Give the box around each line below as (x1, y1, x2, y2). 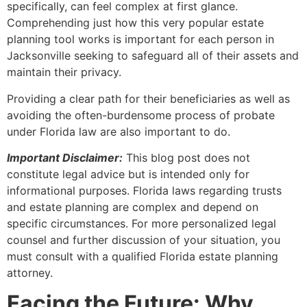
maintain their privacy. (7, 65, 121, 79)
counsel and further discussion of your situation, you (7, 232, 280, 247)
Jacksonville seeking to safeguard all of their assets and (7, 49, 299, 63)
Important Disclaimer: (7, 150, 123, 164)
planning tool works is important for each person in (7, 32, 274, 47)
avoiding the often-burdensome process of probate (7, 108, 275, 122)
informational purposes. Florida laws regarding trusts (7, 183, 282, 197)
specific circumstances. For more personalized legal (7, 216, 276, 230)
